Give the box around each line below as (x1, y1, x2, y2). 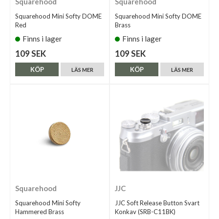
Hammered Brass (15, 208, 64, 216)
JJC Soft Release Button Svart (115, 199, 199, 207)
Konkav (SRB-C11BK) (115, 208, 175, 216)
